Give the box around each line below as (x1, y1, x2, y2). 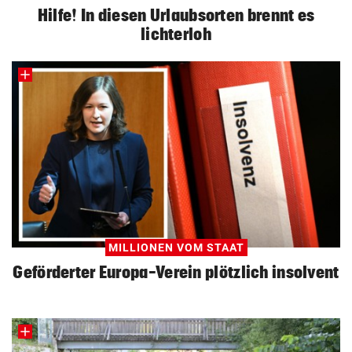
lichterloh (141, 24, 211, 44)
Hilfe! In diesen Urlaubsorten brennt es (37, 5, 315, 25)
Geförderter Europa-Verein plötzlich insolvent (13, 262, 339, 281)
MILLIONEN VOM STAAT (108, 240, 244, 254)
